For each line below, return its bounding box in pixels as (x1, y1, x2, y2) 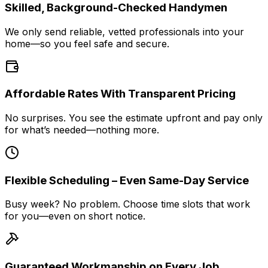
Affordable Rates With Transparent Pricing (5, 87, 236, 101)
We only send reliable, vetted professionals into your (5, 25, 244, 38)
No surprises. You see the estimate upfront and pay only (5, 111, 263, 124)
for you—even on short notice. (5, 210, 145, 223)
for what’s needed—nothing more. (5, 123, 159, 136)
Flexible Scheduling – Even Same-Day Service (5, 173, 249, 187)
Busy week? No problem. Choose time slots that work (5, 198, 250, 211)
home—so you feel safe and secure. (5, 37, 169, 50)
